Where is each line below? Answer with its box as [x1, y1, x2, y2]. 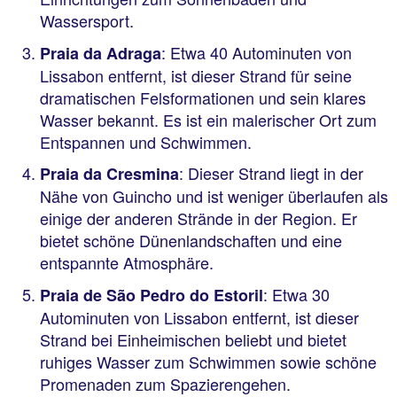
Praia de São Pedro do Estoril [40, 283, 263, 307]
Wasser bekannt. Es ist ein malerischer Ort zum [40, 107, 377, 131]
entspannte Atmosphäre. [40, 251, 214, 274]
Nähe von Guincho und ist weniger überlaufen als [40, 184, 388, 207]
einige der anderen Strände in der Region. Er [40, 206, 357, 230]
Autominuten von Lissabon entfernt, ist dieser [40, 305, 359, 329]
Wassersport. [40, 9, 134, 32]
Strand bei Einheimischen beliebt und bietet [40, 327, 346, 351]
